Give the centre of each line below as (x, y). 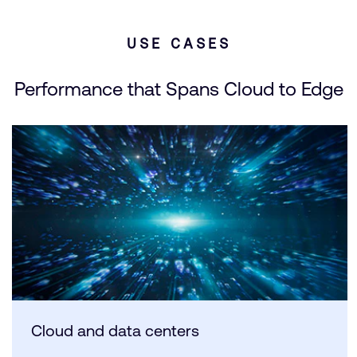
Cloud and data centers (115, 331)
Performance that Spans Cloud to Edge (178, 89)
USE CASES (178, 44)
